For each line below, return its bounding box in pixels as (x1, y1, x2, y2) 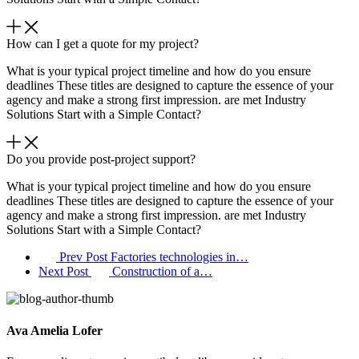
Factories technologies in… (111, 250, 248, 264)
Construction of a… (112, 264, 212, 279)
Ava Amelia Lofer (6, 323, 103, 337)
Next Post (38, 264, 91, 279)
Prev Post (56, 250, 111, 264)
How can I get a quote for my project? (6, 37, 199, 51)
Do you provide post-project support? (6, 152, 196, 167)
